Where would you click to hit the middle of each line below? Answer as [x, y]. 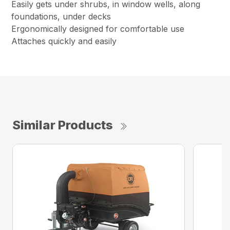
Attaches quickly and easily [64, 41]
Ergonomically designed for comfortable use [98, 29]
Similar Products [63, 125]
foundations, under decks [61, 17]
